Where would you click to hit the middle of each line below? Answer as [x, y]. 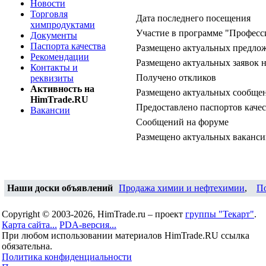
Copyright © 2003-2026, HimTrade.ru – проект [94, 214]
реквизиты [52, 78]
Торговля [49, 14]
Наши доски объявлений [60, 188]
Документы [54, 35]
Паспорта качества [68, 46]
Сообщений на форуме [182, 122]
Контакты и [54, 67]
